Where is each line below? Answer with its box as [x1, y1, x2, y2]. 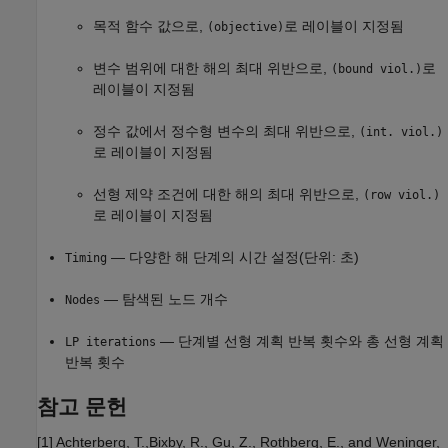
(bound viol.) [331, 62, 422, 77]
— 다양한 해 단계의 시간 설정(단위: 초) [107, 249, 359, 266]
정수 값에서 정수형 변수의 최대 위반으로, [93, 123, 359, 140]
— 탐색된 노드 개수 [100, 291, 228, 308]
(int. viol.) [359, 125, 443, 140]
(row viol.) [363, 188, 440, 203]
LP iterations [65, 335, 156, 350]
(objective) [207, 20, 284, 35]
